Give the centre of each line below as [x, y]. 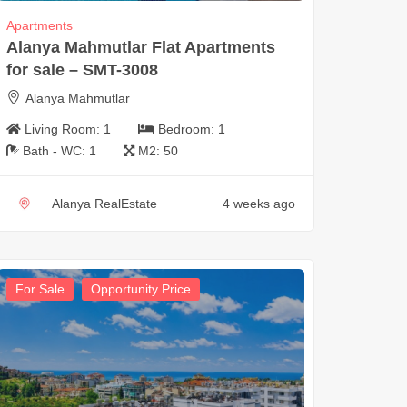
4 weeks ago [258, 204]
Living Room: [64, 129]
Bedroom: [188, 129]
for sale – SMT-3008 [82, 70]
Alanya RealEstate [104, 204]
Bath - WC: [55, 151]
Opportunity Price [140, 289]
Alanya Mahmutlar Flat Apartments [140, 48]
